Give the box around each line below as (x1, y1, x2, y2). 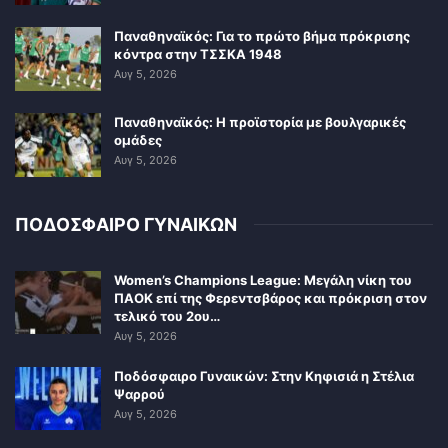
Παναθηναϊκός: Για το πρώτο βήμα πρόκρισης (114, 28, 410, 45)
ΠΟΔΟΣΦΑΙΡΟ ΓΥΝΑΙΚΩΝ (15, 213, 237, 235)
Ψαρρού (114, 385, 165, 402)
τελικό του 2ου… (114, 307, 220, 324)
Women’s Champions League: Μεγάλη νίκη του (114, 271, 412, 288)
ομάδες (114, 132, 162, 148)
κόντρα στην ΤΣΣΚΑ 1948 (114, 46, 282, 63)
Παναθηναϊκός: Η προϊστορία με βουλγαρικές (114, 114, 406, 130)
